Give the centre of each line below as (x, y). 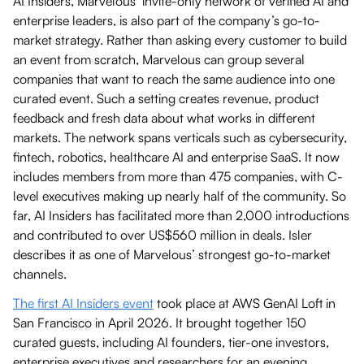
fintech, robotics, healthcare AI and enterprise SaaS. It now (176, 156)
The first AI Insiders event (83, 303)
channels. (43, 273)
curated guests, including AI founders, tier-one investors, (171, 342)
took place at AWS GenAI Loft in (245, 303)
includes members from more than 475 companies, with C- (178, 176)
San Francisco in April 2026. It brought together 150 (160, 322)
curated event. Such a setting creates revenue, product (166, 98)
